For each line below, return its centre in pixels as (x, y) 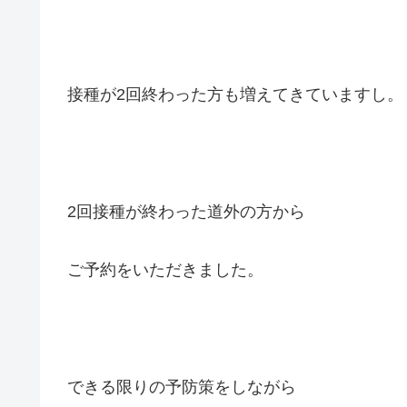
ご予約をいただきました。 (165, 269)
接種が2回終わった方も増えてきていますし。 (235, 94)
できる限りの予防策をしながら (182, 387)
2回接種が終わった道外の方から (186, 211)
